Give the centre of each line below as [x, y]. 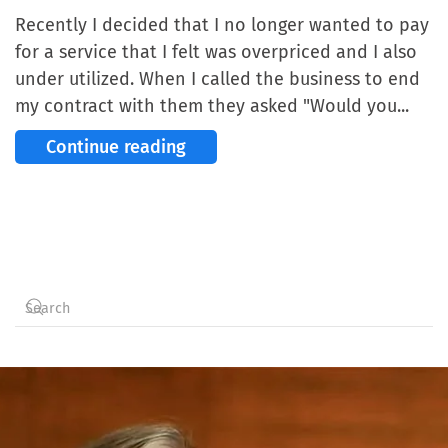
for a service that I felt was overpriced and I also [216, 52]
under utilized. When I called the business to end [217, 79]
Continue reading [116, 147]
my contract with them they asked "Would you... [212, 106]
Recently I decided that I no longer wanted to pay [222, 25]
